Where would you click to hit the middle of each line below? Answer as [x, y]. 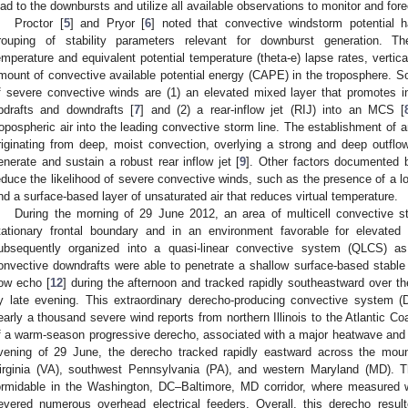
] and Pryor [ [107, 24]
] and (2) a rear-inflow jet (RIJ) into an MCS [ [273, 110]
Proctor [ [39, 24]
